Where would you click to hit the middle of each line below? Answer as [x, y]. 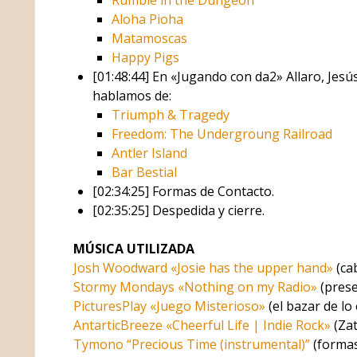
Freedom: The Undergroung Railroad [222, 133]
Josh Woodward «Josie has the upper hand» [203, 267]
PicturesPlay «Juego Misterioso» [169, 306]
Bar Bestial [144, 172]
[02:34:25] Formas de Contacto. [183, 191]
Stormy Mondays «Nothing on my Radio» [195, 286]
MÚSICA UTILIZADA [133, 248]
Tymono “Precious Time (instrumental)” [191, 344]
